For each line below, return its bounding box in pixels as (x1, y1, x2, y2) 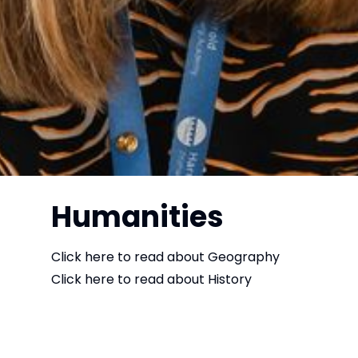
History (208, 270, 252, 289)
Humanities (51, 197, 224, 238)
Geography (208, 248, 280, 267)
